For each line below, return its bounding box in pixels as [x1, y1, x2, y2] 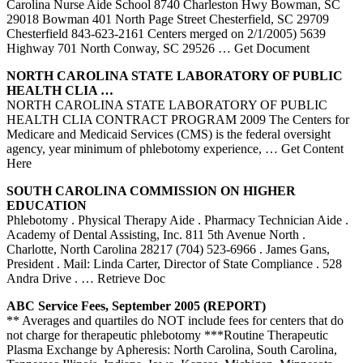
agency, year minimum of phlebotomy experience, [6, 141, 265, 156]
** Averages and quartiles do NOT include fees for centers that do [6, 313, 344, 327]
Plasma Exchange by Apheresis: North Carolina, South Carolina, [6, 342, 337, 357]
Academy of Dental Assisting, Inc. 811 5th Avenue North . [6, 227, 305, 241]
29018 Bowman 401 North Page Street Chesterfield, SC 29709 [6, 11, 329, 26]
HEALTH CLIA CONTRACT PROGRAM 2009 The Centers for [6, 112, 349, 126]
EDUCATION [6, 198, 87, 212]
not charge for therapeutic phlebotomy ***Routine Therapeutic [6, 327, 328, 342]
